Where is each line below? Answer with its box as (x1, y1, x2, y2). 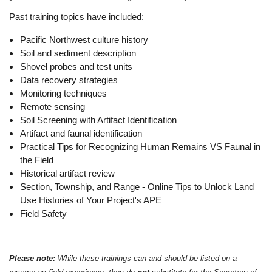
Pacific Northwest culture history (20, 35, 148, 45)
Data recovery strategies (20, 75, 118, 85)
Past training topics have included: (9, 12, 144, 22)
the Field (20, 155, 56, 165)
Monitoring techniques (20, 88, 107, 98)
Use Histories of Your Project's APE (20, 195, 161, 205)
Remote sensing (20, 101, 85, 112)
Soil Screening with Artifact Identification (20, 115, 177, 125)
